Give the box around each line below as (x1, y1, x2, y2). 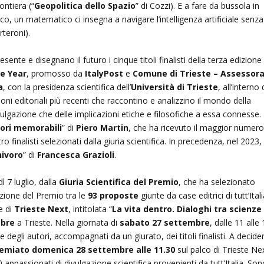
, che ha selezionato (179, 176, 256, 187)
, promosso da (27, 67, 85, 79)
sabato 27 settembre (120, 216, 210, 228)
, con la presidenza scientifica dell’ (3, 81, 131, 93)
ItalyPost (85, 67, 124, 79)
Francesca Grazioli (37, 148, 115, 160)
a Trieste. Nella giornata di (15, 216, 120, 228)
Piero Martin (76, 121, 129, 133)
